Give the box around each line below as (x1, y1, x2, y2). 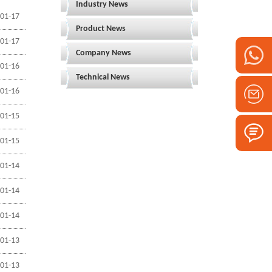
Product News (76, 24, 126, 33)
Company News (76, 48, 131, 58)
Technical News (76, 72, 130, 82)
